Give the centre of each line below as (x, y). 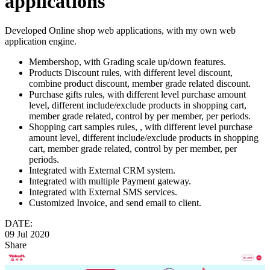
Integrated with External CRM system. (102, 171)
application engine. (41, 42)
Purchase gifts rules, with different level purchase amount (137, 95)
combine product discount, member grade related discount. (140, 84)
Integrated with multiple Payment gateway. (110, 181)
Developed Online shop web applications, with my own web (120, 31)
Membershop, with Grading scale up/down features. (127, 62)
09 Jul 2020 (27, 234)
